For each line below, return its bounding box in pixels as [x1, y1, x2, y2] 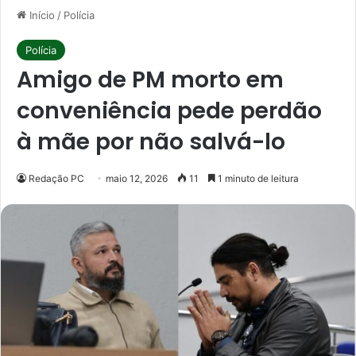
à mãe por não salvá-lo [17, 126, 285, 157]
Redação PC [29, 172, 84, 184]
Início [26, 8, 55, 21]
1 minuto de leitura [215, 172, 299, 184]
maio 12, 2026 [106, 172, 168, 184]
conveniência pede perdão [17, 95, 322, 126]
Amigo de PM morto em [17, 64, 284, 95]
